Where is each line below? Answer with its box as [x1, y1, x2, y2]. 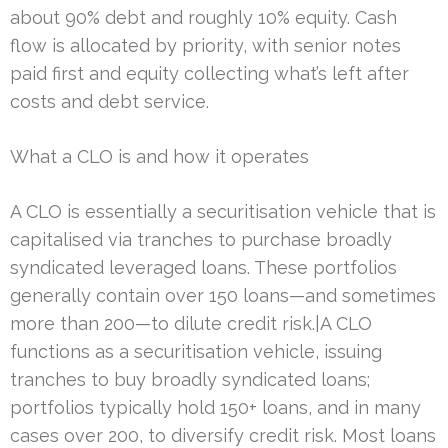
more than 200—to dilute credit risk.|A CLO [10, 312, 372, 334]
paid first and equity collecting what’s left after [10, 62, 409, 84]
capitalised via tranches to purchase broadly [10, 228, 392, 250]
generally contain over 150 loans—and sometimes [10, 284, 436, 306]
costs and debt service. [10, 90, 209, 112]
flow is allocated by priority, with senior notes [10, 34, 401, 56]
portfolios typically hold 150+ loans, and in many [10, 396, 421, 418]
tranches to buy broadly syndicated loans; [10, 368, 370, 390]
